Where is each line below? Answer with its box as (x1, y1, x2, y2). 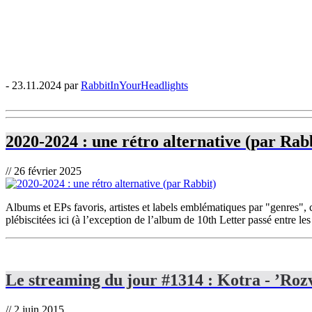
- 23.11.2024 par (6, 79, 81, 91)
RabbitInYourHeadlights (81, 79, 188, 91)
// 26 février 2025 (6, 164, 81, 177)
